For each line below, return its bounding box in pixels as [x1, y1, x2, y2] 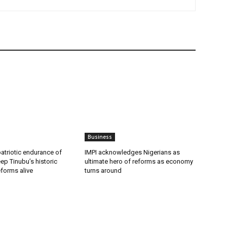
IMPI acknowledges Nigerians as [85, 148, 180, 157]
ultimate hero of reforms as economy [85, 158, 194, 166]
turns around [85, 167, 122, 175]
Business [88, 133, 112, 141]
